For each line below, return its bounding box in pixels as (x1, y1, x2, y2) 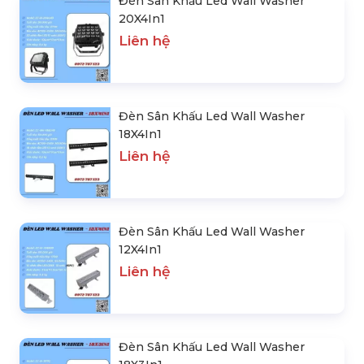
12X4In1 (119, 241, 162, 257)
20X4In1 (119, 11, 165, 26)
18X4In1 (119, 126, 162, 141)
